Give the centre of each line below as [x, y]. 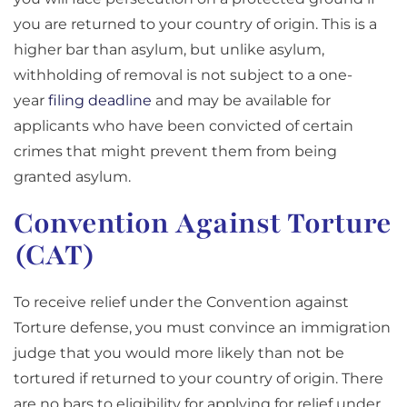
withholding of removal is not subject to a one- [183, 75]
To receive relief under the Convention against [181, 303]
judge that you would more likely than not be [179, 353]
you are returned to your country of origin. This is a [195, 25]
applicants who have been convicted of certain [184, 126]
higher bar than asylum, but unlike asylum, [169, 50]
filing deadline [100, 101]
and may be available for [241, 101]
